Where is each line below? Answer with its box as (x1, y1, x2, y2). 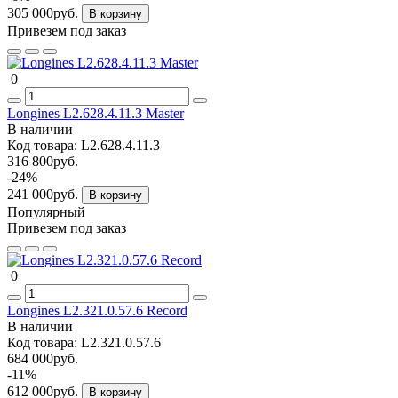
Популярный (7, 203, 85, 219)
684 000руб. (7, 350, 78, 366)
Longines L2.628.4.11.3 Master (7, 105, 184, 121)
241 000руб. (7, 186, 82, 202)
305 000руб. (7, 4, 82, 20)
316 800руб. (7, 153, 78, 169)
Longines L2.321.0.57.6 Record (7, 302, 187, 318)
